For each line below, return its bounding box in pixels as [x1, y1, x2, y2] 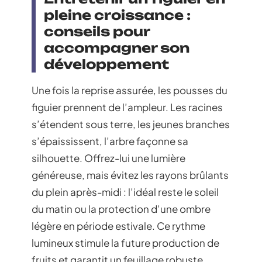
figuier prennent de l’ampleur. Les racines [32, 100, 223, 113]
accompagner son [44, 39, 189, 56]
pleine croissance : [44, 6, 191, 23]
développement [44, 56, 169, 72]
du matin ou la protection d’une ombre [32, 202, 211, 215]
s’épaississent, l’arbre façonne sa [32, 134, 188, 147]
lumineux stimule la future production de [32, 236, 219, 249]
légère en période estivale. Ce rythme [32, 219, 205, 232]
